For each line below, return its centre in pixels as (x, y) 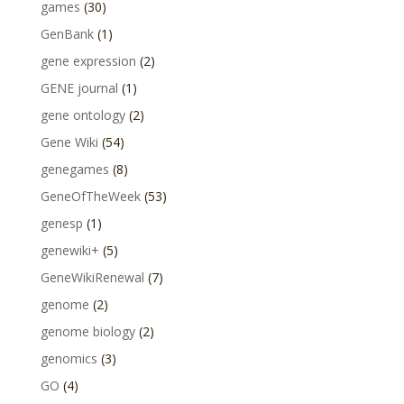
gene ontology (83, 115)
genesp (61, 223)
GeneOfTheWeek (90, 196)
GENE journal (79, 88)
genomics (69, 358)
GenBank (67, 34)
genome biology (87, 331)
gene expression (88, 61)
